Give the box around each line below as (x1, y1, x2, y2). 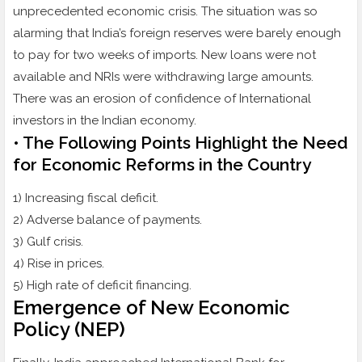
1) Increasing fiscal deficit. (13, 191, 158, 206)
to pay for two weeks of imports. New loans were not (13, 48, 316, 63)
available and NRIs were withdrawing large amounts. (13, 69, 314, 85)
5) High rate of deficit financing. (13, 278, 192, 293)
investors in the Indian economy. (13, 113, 196, 128)
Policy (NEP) (13, 318, 125, 342)
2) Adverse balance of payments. (13, 213, 202, 228)
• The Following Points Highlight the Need (13, 133, 347, 154)
